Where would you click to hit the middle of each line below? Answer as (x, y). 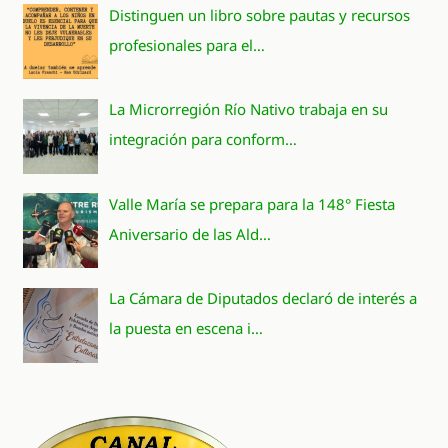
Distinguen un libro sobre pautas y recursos (260, 14)
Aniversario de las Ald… (190, 233)
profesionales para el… (187, 44)
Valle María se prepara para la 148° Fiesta (252, 203)
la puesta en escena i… (186, 328)
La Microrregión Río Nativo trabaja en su (249, 109)
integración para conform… (203, 139)
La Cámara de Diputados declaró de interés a (263, 298)
